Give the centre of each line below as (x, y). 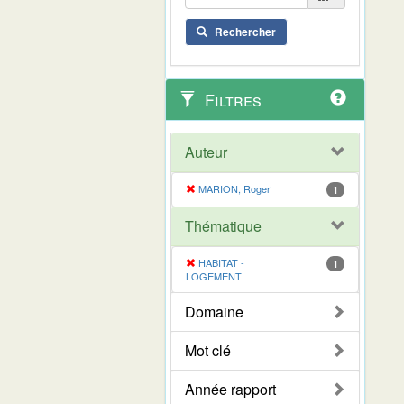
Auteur (206, 151)
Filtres (231, 99)
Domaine (214, 311)
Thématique (223, 225)
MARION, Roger (234, 188)
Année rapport (230, 389)
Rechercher (245, 31)
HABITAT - (221, 262)
